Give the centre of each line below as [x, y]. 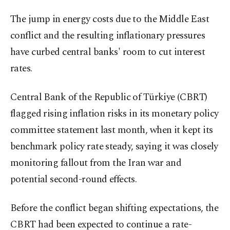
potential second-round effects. [74, 180]
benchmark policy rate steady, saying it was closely [114, 147]
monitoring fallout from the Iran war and [96, 163]
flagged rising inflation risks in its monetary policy [114, 114]
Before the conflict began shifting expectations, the [114, 208]
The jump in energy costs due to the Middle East [110, 20]
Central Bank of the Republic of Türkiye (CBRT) [109, 98]
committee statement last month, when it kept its [112, 130]
